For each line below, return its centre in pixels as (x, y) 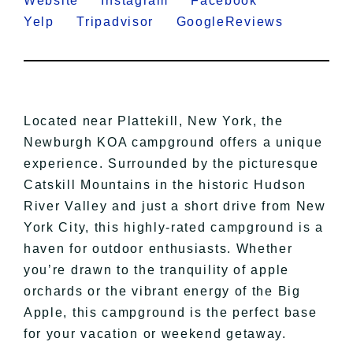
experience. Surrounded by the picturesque (171, 164)
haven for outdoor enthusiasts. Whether (158, 249)
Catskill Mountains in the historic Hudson (165, 185)
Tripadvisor (124, 22)
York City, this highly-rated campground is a (173, 228)
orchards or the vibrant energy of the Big (162, 292)
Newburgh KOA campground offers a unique (173, 143)
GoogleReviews (239, 22)
